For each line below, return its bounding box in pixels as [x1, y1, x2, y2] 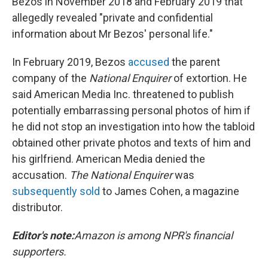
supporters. [12, 245, 66, 258]
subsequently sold [12, 185, 100, 197]
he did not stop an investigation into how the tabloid [12, 120, 255, 133]
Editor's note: [12, 229, 74, 242]
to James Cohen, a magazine [100, 185, 239, 197]
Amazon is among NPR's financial [74, 229, 233, 242]
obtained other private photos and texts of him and [12, 136, 251, 149]
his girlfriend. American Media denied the [12, 153, 205, 165]
